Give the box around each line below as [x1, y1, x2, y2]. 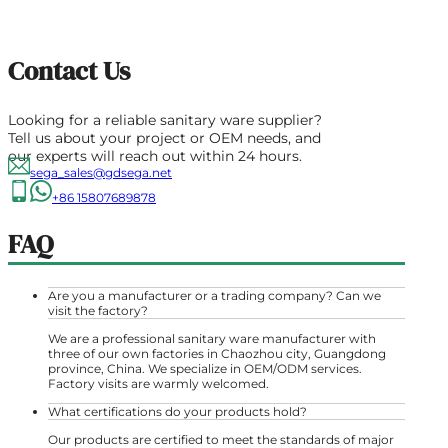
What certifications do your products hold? [48, 403, 307, 419]
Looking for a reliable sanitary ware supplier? [8, 110, 322, 129]
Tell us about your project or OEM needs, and [8, 128, 321, 147]
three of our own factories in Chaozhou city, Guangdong [48, 345, 386, 361]
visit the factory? [48, 302, 148, 318]
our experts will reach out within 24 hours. [8, 146, 302, 165]
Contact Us [8, 52, 130, 89]
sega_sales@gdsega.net [30, 164, 172, 180]
